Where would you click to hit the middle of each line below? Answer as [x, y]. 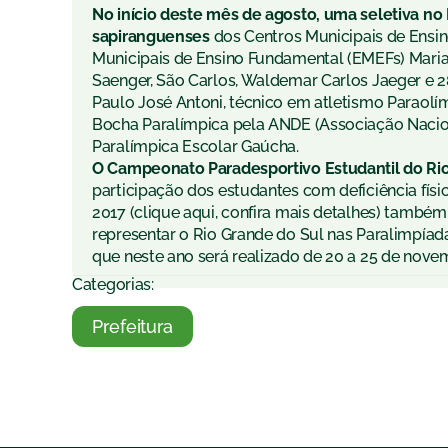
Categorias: [113, 285]
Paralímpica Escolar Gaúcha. [195, 147]
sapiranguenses [151, 37]
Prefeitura [132, 327]
